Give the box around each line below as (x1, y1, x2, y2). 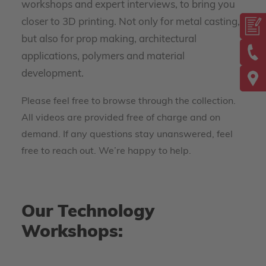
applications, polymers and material (21, 52, 185, 62)
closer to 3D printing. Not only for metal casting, (21, 17, 240, 27)
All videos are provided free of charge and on (21, 113, 220, 123)
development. (21, 69, 84, 79)
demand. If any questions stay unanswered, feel (21, 130, 233, 140)
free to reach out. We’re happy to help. (21, 147, 191, 156)
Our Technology (21, 204, 154, 221)
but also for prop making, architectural (21, 34, 197, 45)
